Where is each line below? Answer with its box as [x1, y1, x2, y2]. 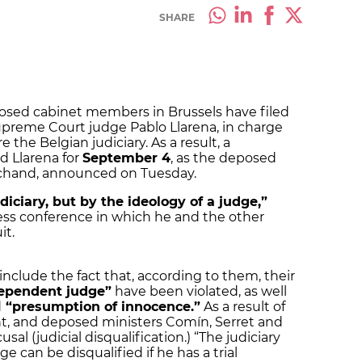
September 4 [82, 150, 170, 166]
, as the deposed [170, 150, 276, 166]
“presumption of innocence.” [2, 299, 200, 315]
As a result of [200, 299, 285, 315]
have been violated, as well [112, 284, 287, 300]
